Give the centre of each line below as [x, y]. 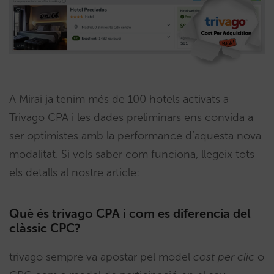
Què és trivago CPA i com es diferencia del [130, 213]
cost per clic [224, 257]
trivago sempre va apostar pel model [101, 257]
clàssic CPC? [45, 228]
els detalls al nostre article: [74, 172]
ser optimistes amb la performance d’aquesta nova [135, 135]
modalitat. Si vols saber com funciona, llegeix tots [132, 154]
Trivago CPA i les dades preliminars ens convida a [131, 117]
